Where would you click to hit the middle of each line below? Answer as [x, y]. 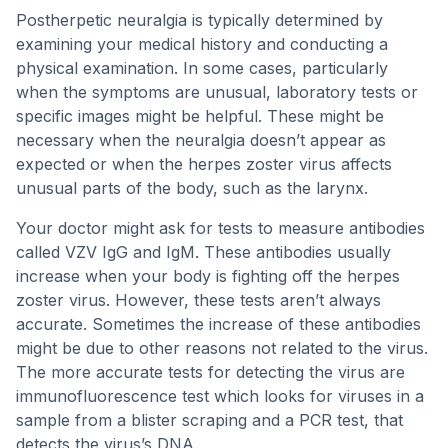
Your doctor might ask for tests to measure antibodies [220, 228]
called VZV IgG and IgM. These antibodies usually [203, 252]
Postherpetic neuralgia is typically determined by [199, 20]
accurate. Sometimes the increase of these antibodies [218, 324]
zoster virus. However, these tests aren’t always [198, 300]
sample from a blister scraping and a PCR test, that [209, 420]
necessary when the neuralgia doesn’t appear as [201, 140]
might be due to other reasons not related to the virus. [222, 348]
